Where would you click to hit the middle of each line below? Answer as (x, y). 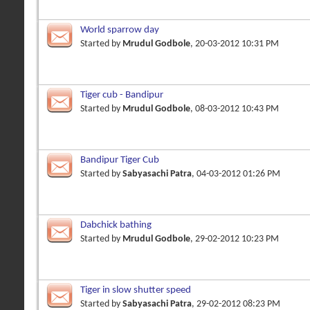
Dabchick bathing (116, 225)
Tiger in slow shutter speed (136, 290)
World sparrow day (120, 30)
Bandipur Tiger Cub (120, 160)
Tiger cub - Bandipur (122, 95)
